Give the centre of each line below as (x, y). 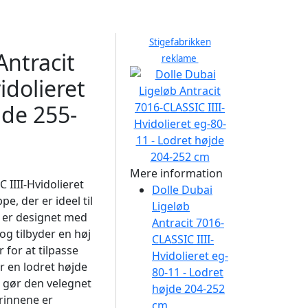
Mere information (176, 173)
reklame (180, 58)
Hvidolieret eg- (190, 256)
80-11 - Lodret (188, 272)
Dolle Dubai (182, 190)
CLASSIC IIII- (183, 239)
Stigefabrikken (180, 42)
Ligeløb (171, 206)
